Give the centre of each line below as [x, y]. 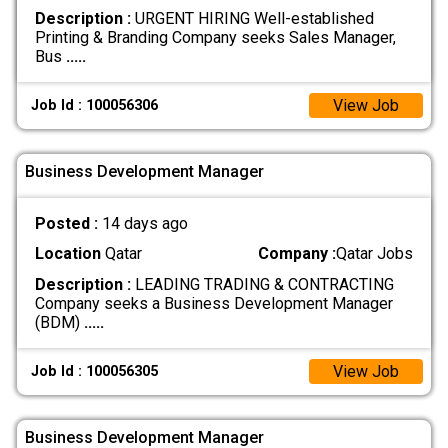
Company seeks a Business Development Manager [213, 303]
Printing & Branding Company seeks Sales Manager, [215, 37]
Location [67, 254]
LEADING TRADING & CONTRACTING [262, 284]
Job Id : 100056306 [95, 105]
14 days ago [144, 224]
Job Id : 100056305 [95, 371]
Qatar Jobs [375, 254]
